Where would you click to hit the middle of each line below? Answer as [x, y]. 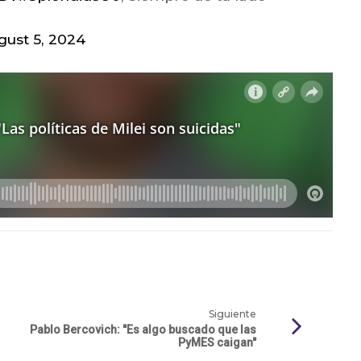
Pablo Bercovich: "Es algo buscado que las [143, 330]
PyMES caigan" [217, 343]
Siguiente [232, 314]
